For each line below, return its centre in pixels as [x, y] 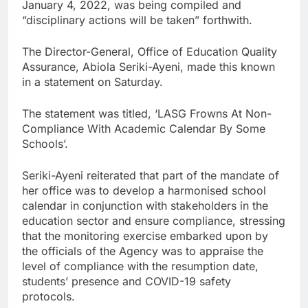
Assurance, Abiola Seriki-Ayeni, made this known [148, 67]
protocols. [48, 297]
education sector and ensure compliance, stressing [154, 221]
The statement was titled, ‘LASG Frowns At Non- [147, 114]
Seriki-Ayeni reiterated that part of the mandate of [151, 176]
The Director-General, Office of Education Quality [150, 52]
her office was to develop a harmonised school [144, 191]
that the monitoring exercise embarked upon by [145, 236]
